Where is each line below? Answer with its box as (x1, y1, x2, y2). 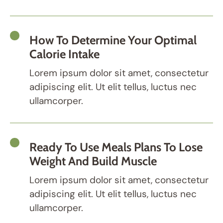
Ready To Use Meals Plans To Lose (29, 140, 203, 154)
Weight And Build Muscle (29, 154, 157, 168)
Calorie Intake (29, 47, 100, 61)
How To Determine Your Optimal (29, 33, 197, 47)
